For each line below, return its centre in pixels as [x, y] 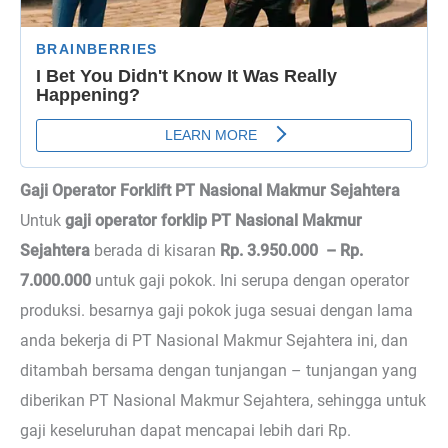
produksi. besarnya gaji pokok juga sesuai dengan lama [216, 311]
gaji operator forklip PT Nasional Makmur [213, 221]
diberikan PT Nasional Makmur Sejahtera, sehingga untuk [223, 401]
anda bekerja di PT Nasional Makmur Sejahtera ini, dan [214, 341]
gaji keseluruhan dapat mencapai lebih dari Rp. [185, 431]
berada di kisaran [155, 251]
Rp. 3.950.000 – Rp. [291, 251]
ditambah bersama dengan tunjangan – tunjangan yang [218, 371]
